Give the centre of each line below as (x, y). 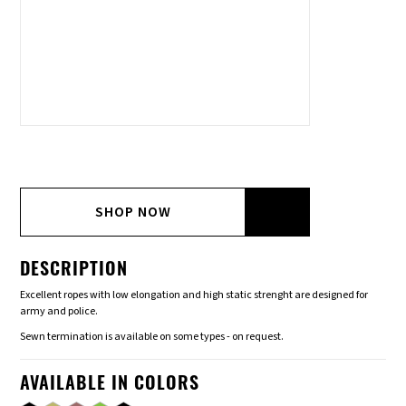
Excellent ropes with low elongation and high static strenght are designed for (194, 295)
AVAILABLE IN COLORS (110, 386)
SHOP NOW (134, 213)
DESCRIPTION (74, 271)
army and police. (59, 312)
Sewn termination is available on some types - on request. (152, 337)
